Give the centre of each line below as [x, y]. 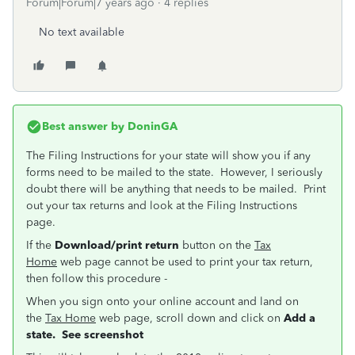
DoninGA [151, 126]
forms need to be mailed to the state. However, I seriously [174, 172]
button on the [217, 245]
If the [40, 245]
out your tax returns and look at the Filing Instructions [162, 206]
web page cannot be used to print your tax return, [185, 262]
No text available [82, 32]
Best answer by [83, 126]
